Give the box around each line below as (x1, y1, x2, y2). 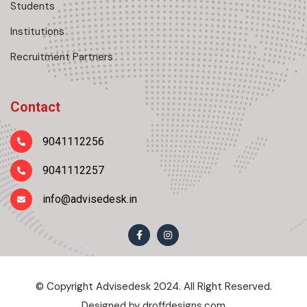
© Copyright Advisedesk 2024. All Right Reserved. (35, 279, 272, 293)
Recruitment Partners (10, 50, 113, 64)
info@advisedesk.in (42, 192, 138, 206)
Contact (10, 99, 60, 116)
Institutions (10, 25, 64, 39)
